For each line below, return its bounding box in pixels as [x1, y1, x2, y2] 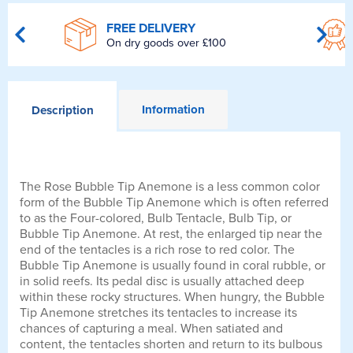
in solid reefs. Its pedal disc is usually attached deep [20, 273, 304, 290]
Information [142, 102, 206, 117]
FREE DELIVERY [106, 20, 195, 36]
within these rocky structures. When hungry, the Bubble [20, 289, 325, 306]
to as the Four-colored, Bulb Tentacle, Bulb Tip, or [20, 210, 292, 227]
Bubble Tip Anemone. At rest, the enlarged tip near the [20, 226, 322, 243]
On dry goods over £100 [106, 35, 226, 50]
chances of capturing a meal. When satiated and [20, 321, 283, 337]
